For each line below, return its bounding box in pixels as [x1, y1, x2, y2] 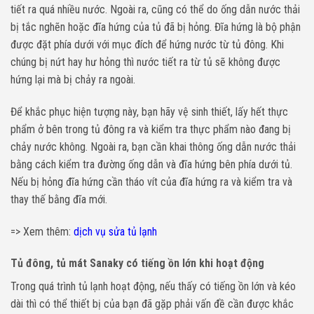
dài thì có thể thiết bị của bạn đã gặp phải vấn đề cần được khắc [11, 297, 294, 311]
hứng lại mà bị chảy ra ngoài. [11, 72, 135, 86]
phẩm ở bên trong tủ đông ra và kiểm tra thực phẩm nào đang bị [11, 122, 291, 136]
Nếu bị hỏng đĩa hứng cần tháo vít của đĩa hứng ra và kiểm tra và [11, 175, 292, 189]
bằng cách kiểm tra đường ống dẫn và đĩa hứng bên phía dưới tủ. [11, 157, 292, 171]
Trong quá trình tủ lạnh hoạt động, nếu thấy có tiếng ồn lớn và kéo [11, 280, 296, 294]
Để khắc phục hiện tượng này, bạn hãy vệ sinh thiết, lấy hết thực [11, 104, 288, 118]
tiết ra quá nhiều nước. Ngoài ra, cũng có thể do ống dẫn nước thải [11, 2, 300, 16]
